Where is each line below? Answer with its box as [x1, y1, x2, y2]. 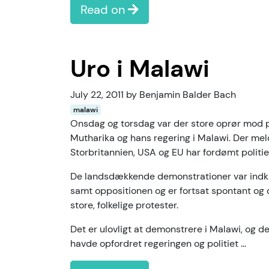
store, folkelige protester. [70, 199, 178, 211]
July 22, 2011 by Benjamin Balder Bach [70, 88, 236, 101]
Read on [80, 2, 128, 17]
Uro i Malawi [70, 53, 210, 84]
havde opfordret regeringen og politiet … [70, 237, 246, 250]
